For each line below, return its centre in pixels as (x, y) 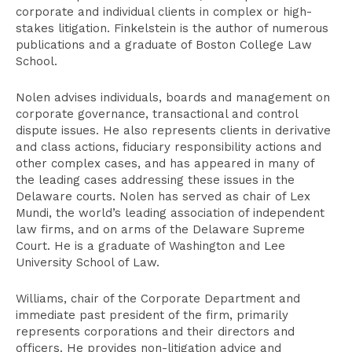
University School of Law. (88, 262)
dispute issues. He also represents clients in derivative (173, 130)
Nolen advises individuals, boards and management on (173, 97)
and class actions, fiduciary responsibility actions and (169, 147)
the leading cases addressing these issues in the (155, 180)
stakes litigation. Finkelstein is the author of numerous (172, 28)
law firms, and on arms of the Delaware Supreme (160, 229)
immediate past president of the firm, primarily (152, 315)
